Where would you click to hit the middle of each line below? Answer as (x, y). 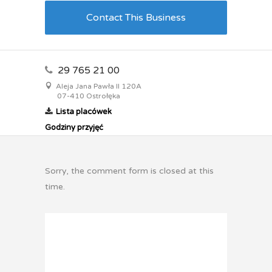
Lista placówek (84, 112)
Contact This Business (136, 18)
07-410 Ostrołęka (89, 96)
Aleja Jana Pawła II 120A (98, 86)
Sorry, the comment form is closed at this (129, 171)
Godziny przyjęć (74, 127)
